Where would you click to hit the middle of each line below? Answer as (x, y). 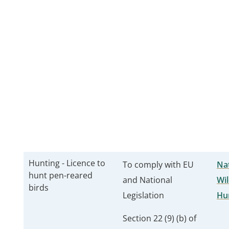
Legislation (143, 195)
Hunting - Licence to (67, 163)
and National (147, 180)
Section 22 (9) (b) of (159, 218)
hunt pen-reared (61, 175)
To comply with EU (158, 165)
